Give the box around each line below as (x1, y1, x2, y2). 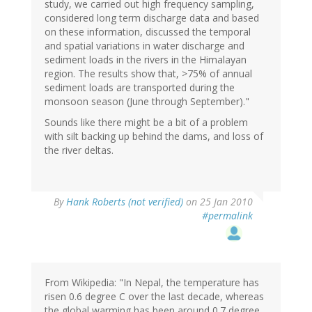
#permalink (202, 209, 253, 223)
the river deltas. (45, 143, 114, 157)
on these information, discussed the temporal (45, 25, 251, 39)
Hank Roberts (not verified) (66, 195, 183, 209)
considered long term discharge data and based (45, 11, 259, 25)
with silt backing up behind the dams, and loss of (45, 130, 263, 143)
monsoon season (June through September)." (45, 95, 249, 109)
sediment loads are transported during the (45, 81, 235, 95)
